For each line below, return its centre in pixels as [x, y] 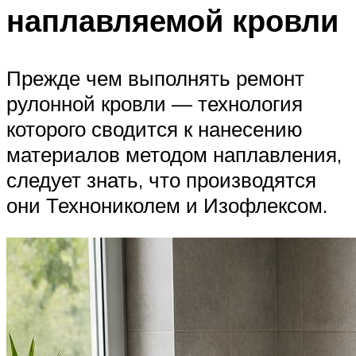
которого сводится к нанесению [155, 128]
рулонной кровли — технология [155, 103]
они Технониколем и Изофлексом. [167, 205]
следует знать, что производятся [161, 179]
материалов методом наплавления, [174, 154]
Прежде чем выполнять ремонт [155, 77]
